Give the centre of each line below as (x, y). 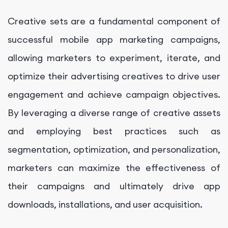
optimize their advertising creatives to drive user (114, 76)
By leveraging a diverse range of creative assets (114, 113)
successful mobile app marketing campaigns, (114, 40)
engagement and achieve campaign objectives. (114, 95)
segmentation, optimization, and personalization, (114, 150)
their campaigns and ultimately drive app (114, 186)
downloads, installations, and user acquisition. (105, 205)
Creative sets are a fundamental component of (114, 21)
